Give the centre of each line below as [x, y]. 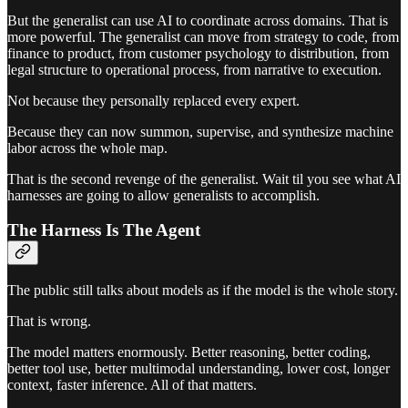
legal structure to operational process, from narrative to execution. [194, 69]
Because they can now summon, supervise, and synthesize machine [200, 131]
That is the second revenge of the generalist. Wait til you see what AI [204, 178]
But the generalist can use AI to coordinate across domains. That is [198, 20]
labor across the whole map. [87, 148]
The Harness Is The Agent [104, 230]
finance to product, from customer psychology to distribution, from [198, 53]
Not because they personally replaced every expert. [153, 100]
